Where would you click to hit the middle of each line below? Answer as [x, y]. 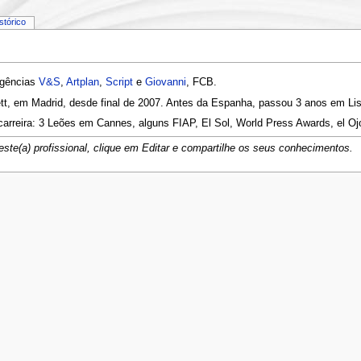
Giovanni [165, 83]
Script [119, 83]
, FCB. [201, 83]
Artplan [82, 83]
